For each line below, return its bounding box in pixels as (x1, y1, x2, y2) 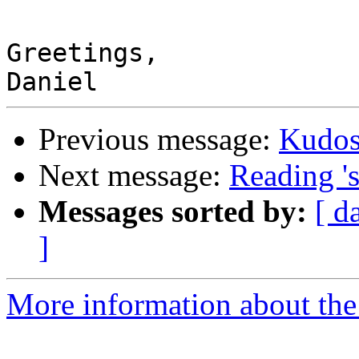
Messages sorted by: (38, 194, 307, 229)
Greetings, (6, 38, 159, 68)
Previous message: (38, 122, 279, 157)
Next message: (38, 158, 229, 193)
